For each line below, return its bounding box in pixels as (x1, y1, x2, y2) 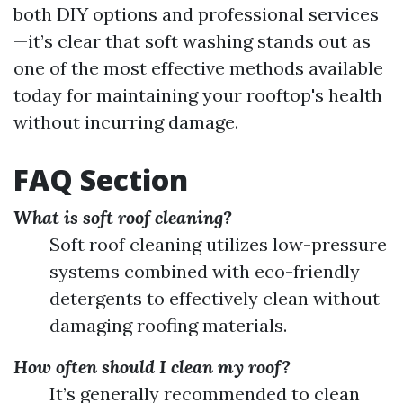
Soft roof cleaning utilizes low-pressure (49, 233, 387, 255)
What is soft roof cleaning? (13, 206, 232, 228)
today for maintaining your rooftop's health (13, 84, 382, 106)
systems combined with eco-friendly (49, 260, 360, 282)
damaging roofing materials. (49, 314, 287, 336)
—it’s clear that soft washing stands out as (13, 30, 371, 52)
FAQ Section (13, 160, 188, 199)
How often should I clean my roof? (13, 355, 291, 378)
